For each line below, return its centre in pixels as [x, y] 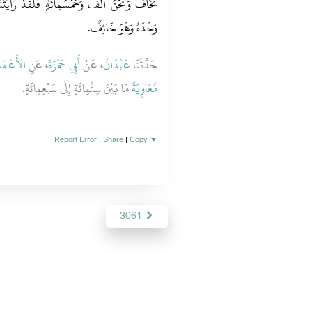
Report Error [76, 139]
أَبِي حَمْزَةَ [64, 65]
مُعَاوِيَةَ [145, 88]
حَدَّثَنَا [144, 65]
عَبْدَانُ [117, 65]
